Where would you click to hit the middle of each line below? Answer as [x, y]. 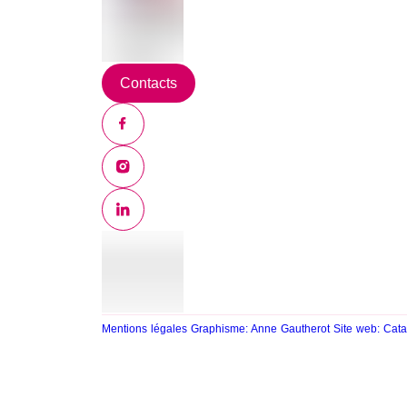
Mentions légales [146, 329]
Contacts [149, 83]
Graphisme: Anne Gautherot [262, 329]
